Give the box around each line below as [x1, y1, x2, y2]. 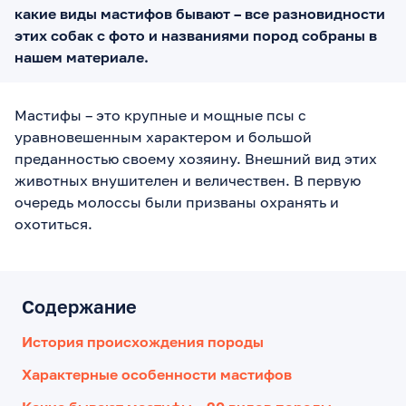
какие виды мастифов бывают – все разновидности [14, 4, 385, 23]
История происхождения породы [22, 332, 264, 351]
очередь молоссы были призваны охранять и [14, 192, 339, 211]
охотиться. [14, 214, 92, 233]
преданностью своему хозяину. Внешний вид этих [14, 149, 377, 168]
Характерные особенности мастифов [22, 364, 292, 383]
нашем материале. [14, 47, 149, 66]
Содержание [22, 295, 137, 317]
